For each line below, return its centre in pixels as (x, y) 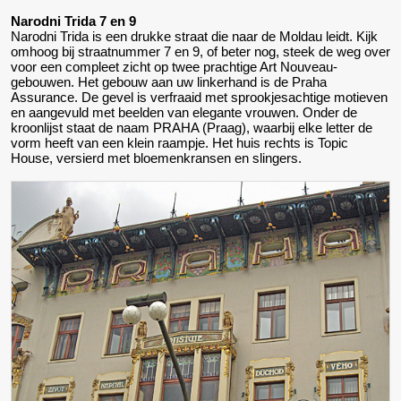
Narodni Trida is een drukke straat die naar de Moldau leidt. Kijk (194, 36)
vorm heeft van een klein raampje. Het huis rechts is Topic (179, 142)
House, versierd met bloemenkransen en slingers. (156, 158)
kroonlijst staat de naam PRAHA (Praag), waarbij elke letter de (192, 127)
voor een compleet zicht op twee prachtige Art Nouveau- (174, 66)
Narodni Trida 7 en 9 (73, 21)
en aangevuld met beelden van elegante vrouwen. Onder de (184, 112)
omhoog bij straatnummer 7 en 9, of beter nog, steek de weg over (200, 51)
